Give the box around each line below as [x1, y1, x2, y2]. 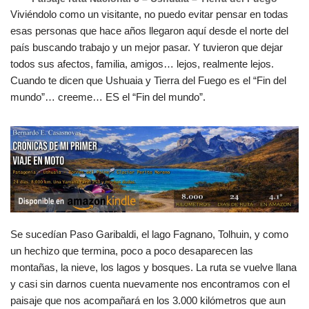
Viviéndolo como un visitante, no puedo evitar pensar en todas [10, 8, 288, 20]
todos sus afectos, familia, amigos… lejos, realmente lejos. [10, 58, 274, 70]
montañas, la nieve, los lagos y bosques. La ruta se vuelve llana [10, 261, 297, 273]
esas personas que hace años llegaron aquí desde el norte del [10, 25, 288, 37]
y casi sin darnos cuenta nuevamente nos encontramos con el [10, 278, 290, 290]
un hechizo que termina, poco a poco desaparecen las [10, 245, 253, 257]
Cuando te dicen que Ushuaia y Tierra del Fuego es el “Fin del [10, 74, 286, 86]
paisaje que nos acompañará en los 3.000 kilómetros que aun [10, 295, 286, 306]
